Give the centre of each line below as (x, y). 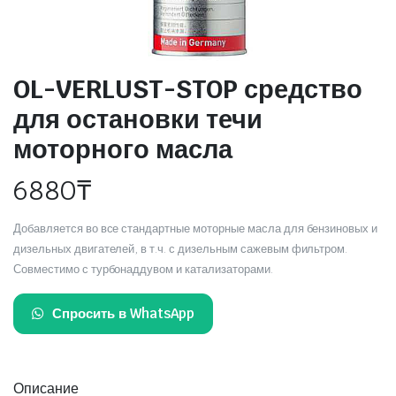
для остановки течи (138, 118)
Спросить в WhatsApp (123, 313)
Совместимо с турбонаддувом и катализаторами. (143, 269)
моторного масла (123, 148)
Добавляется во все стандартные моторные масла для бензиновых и (196, 228)
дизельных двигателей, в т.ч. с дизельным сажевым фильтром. (181, 248)
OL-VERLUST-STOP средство (188, 88)
